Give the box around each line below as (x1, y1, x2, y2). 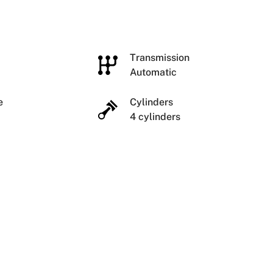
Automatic (129, 66, 177, 78)
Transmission (129, 51, 192, 63)
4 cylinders (129, 110, 180, 122)
